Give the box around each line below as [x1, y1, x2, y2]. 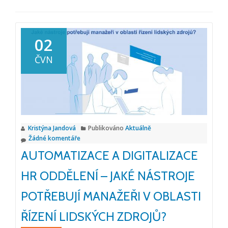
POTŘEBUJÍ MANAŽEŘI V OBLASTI [21, 188, 201, 204]
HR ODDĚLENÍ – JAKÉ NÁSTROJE [21, 168, 195, 183]
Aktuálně [125, 123, 151, 132]
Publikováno [88, 123, 125, 132]
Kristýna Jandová [28, 123, 76, 132]
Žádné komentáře [28, 133, 80, 142]
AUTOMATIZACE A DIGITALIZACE [21, 148, 198, 163]
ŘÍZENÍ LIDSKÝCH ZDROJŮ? [21, 209, 166, 224]
